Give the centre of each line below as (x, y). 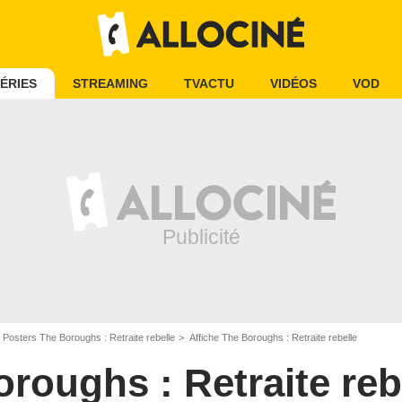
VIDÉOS (293, 83)
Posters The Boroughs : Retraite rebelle (89, 337)
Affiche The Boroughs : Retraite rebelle (272, 337)
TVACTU (209, 83)
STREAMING (110, 83)
